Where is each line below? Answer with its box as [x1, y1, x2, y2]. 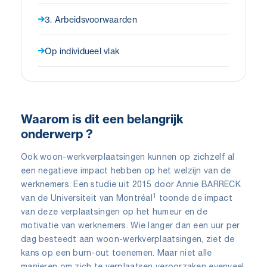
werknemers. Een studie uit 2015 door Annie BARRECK [21, 179, 241, 189]
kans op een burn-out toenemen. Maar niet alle [21, 247, 212, 257]
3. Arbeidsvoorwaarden [45, 14, 137, 24]
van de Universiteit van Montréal [21, 193, 153, 203]
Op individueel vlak [45, 45, 120, 56]
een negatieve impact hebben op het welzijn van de [21, 165, 231, 175]
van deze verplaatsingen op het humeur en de [21, 206, 208, 216]
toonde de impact [156, 193, 233, 203]
